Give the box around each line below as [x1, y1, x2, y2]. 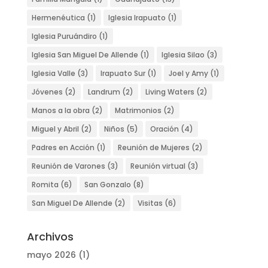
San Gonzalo [84, 179, 131, 190]
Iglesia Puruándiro [31, 31, 97, 41]
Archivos [26, 229, 74, 244]
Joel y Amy [168, 68, 208, 78]
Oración [150, 123, 179, 134]
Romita [31, 179, 59, 190]
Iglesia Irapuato [108, 12, 166, 23]
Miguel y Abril [31, 123, 79, 134]
